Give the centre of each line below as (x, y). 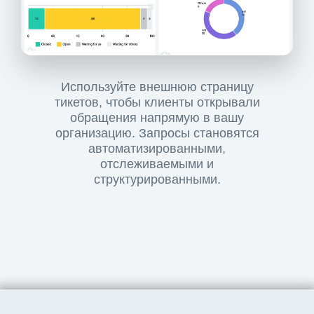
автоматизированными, (157, 148)
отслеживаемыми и (157, 164)
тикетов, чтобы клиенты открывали (157, 102)
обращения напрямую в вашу (157, 117)
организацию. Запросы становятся (157, 133)
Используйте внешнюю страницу (157, 87)
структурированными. (157, 179)
